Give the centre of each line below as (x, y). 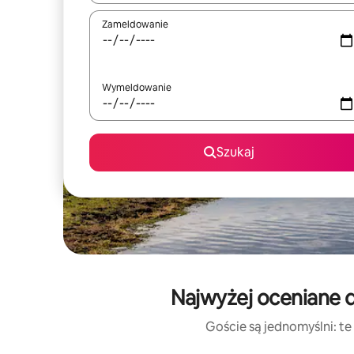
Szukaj (235, 152)
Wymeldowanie (137, 88)
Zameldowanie (135, 24)
